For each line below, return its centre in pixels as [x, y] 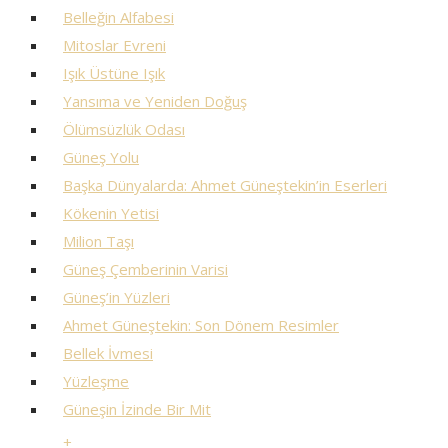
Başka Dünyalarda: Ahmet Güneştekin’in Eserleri [225, 185]
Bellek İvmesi [108, 353]
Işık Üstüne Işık [114, 73]
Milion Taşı [98, 241]
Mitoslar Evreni [114, 45]
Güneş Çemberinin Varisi [145, 269]
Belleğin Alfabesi [118, 17]
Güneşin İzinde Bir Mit [137, 409]
